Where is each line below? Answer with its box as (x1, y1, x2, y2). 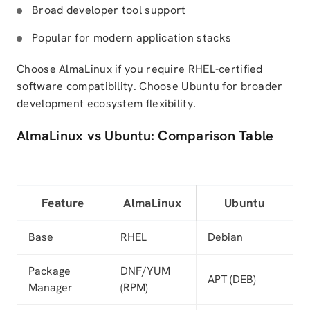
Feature (42, 195, 84, 210)
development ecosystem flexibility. (17, 96, 197, 111)
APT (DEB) (208, 272, 256, 286)
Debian (208, 230, 243, 244)
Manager (28, 280, 73, 295)
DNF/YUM (120, 264, 170, 278)
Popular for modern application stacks (32, 30, 232, 45)
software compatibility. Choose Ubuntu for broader (17, 79, 283, 93)
